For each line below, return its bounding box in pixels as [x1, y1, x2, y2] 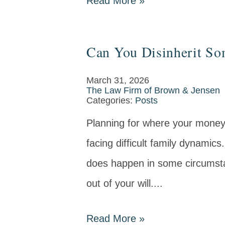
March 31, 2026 [86, 75, 149, 85]
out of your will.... [86, 178, 163, 189]
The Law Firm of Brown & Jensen [86, 85, 220, 95]
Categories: [86, 95, 135, 105]
